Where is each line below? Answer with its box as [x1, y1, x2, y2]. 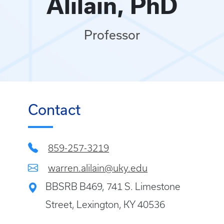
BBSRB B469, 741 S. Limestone [45, 181, 180, 192]
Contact [28, 101, 80, 118]
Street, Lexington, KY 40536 [45, 199, 165, 210]
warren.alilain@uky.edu [48, 163, 147, 173]
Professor [84, 28, 140, 42]
